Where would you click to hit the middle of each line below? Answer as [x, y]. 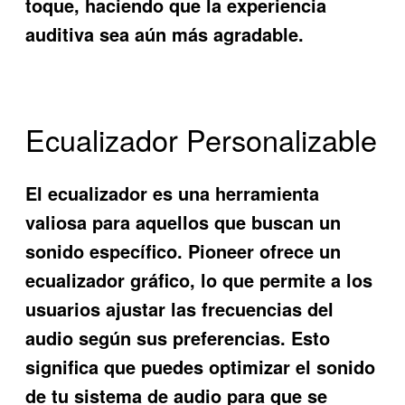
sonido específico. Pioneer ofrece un [184, 250]
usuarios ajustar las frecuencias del [180, 308]
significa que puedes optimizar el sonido [201, 366]
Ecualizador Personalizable [202, 140]
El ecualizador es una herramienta [173, 193]
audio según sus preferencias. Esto [178, 337]
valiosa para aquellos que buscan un [184, 221]
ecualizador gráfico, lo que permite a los [199, 279]
